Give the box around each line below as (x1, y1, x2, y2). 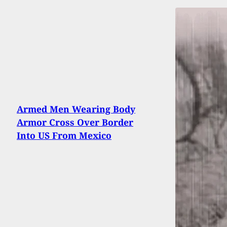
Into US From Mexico (17, 129, 111, 142)
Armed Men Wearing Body (17, 103, 135, 116)
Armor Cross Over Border (17, 116, 133, 129)
